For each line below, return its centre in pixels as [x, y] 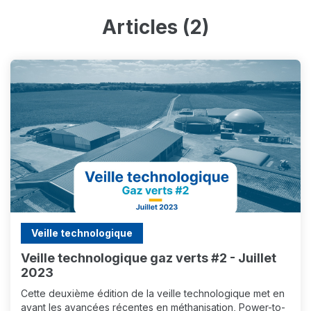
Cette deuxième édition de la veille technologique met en [153, 293]
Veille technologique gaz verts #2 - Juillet [149, 258]
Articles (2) [155, 27]
